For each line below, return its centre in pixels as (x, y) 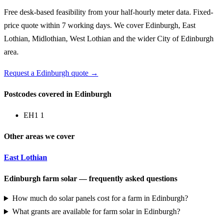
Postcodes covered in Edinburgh (58, 94)
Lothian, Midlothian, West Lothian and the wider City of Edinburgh (109, 39)
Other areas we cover (39, 136)
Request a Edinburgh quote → (51, 73)
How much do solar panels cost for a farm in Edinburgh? (100, 198)
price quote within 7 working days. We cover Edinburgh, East (100, 25)
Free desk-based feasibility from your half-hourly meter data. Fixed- (109, 12)
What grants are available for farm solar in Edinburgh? (96, 212)
